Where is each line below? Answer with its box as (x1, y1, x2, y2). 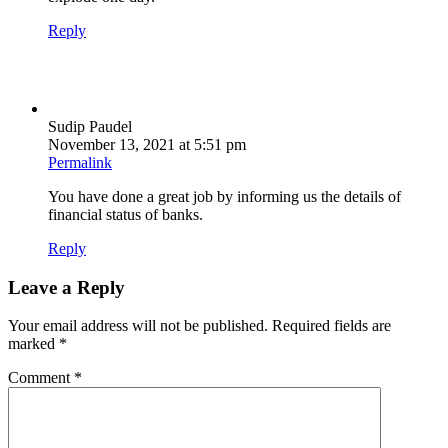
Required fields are (272, 317, 391, 335)
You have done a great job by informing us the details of (48, 188, 401, 206)
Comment (8, 369, 74, 387)
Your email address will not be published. (8, 317, 268, 335)
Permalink (48, 154, 112, 172)
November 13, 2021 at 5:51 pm (48, 136, 246, 154)
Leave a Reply (8, 276, 125, 298)
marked (8, 335, 59, 353)
